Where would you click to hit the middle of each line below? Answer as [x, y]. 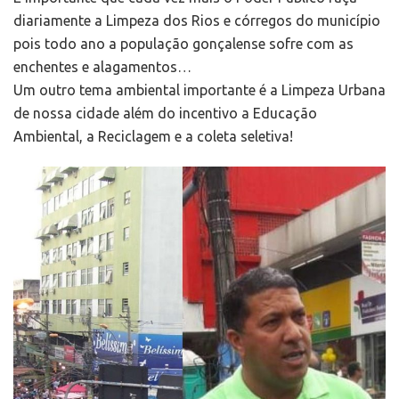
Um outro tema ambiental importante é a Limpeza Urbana [199, 90]
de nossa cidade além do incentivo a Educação [165, 113]
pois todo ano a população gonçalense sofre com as [183, 43]
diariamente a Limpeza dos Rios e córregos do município [197, 20]
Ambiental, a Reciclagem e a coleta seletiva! [153, 136]
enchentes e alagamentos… [102, 66]
